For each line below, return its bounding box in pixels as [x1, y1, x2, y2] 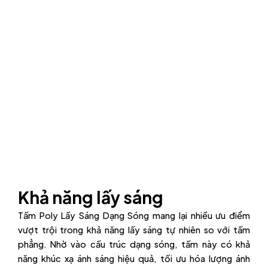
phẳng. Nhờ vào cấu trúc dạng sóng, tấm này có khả [18, 238, 250, 249]
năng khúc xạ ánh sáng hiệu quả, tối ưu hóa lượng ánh [18, 252, 250, 264]
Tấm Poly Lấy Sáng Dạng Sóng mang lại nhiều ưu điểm [18, 209, 250, 221]
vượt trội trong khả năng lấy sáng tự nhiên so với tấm [18, 224, 250, 235]
